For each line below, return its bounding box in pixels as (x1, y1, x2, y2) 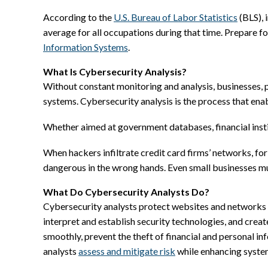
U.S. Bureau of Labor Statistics (114, 11, 237, 23)
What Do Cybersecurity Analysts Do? (43, 186, 209, 198)
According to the (43, 11, 114, 23)
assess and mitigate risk (78, 245, 175, 257)
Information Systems (43, 41, 128, 53)
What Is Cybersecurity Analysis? (43, 66, 187, 78)
